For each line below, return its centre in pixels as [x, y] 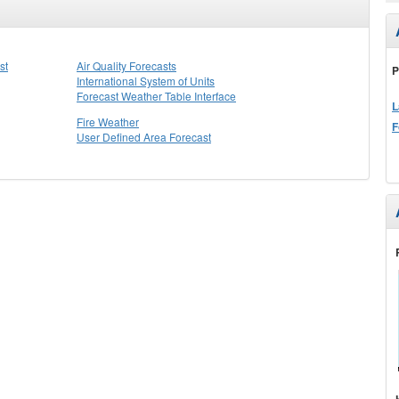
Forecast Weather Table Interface [156, 96]
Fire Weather [108, 122]
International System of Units [146, 81]
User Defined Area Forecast [144, 137]
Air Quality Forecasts [126, 65]
